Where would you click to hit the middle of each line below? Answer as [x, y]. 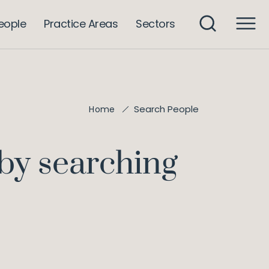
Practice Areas [81, 23]
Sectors [156, 23]
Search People [166, 109]
